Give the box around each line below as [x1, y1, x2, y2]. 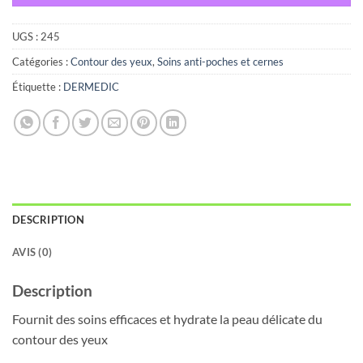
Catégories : [12, 55, 70, 69]
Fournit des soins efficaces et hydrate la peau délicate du [12, 310, 322, 327]
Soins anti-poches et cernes [157, 55, 284, 69]
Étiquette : [12, 80, 63, 94]
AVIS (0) [12, 246, 53, 259]
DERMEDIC [63, 80, 119, 94]
